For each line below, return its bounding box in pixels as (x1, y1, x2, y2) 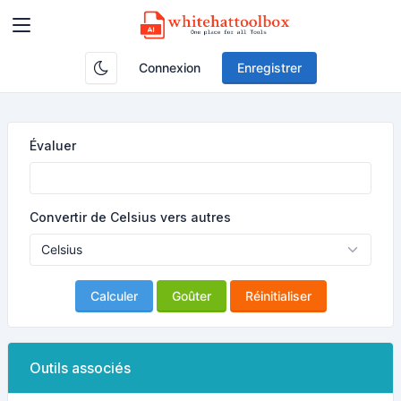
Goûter (171, 288, 211, 303)
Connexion (138, 60, 200, 75)
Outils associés (30, 359, 131, 377)
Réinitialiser (244, 288, 311, 303)
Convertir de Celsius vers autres (30, 209, 231, 225)
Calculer (90, 288, 138, 303)
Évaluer (30, 138, 76, 153)
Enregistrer (236, 60, 302, 75)
